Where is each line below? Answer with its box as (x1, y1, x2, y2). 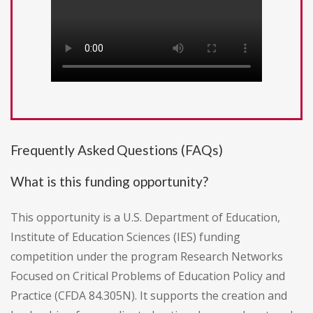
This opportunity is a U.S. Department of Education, (10, 210, 280, 226)
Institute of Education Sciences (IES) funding (10, 229, 240, 245)
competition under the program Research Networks (10, 249, 283, 265)
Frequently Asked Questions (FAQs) (10, 142, 223, 159)
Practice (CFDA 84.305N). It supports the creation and (10, 288, 287, 304)
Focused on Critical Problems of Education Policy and (10, 268, 285, 284)
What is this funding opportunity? (10, 173, 208, 190)
